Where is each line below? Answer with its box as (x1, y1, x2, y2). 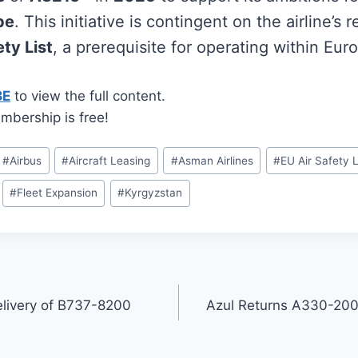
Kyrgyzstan (125, 186, 183, 200)
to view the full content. (10, 87, 165, 104)
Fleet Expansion (17, 186, 98, 200)
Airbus (10, 153, 42, 167)
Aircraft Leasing (69, 153, 151, 167)
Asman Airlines (177, 153, 253, 167)
